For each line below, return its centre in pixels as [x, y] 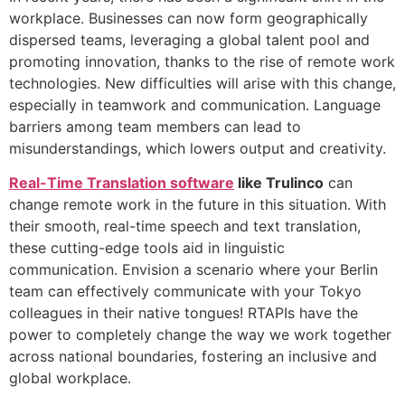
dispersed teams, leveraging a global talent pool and [189, 39]
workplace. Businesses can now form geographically [188, 18]
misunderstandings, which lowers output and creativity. [202, 148]
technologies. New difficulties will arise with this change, [202, 83]
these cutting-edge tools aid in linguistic [147, 248]
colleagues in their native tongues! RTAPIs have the [184, 313]
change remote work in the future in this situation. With [198, 205]
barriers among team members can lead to [155, 126]
